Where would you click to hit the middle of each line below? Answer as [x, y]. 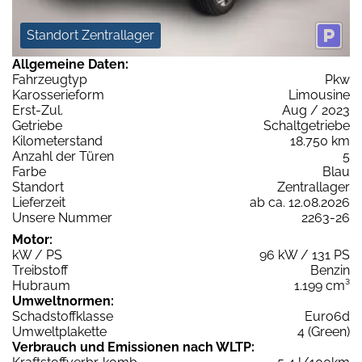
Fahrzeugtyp [50, 79]
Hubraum [41, 285]
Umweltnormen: [63, 301]
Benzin [330, 270]
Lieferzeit [39, 202]
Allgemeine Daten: [70, 64]
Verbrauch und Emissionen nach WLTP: [133, 347]
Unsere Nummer [62, 217]
